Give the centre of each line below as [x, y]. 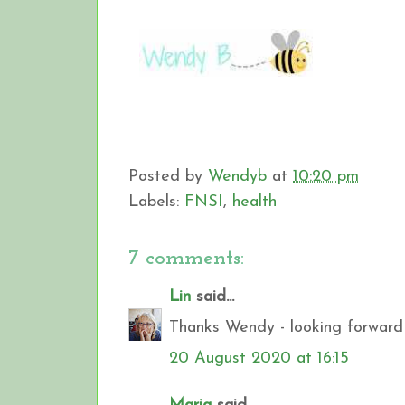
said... [212, 297]
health [254, 202]
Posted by [168, 176]
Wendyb [237, 176]
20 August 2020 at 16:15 [259, 358]
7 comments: [186, 258]
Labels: [156, 202]
